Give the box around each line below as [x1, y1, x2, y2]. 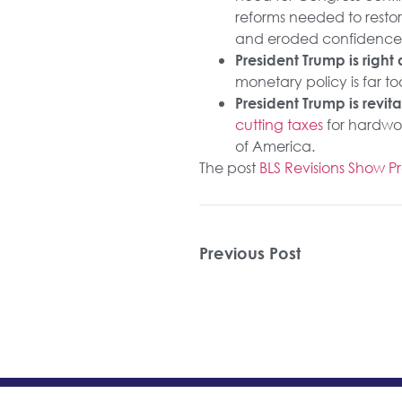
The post [198, 158, 259, 178]
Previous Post [198, 243, 301, 264]
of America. [234, 136, 315, 156]
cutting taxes [234, 115, 323, 135]
